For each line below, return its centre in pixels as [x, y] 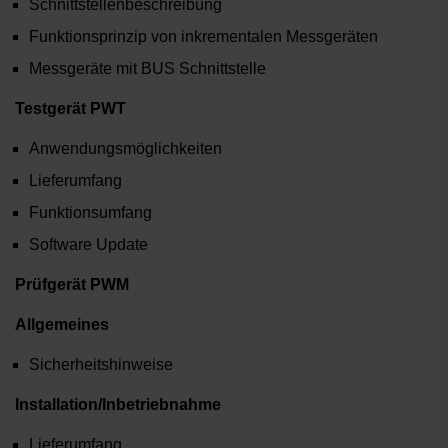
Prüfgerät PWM [74, 285]
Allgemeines [62, 325]
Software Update [88, 245]
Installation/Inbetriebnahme [118, 405]
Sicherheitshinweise [101, 365]
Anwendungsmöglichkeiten [125, 149]
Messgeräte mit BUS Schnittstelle [147, 69]
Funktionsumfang [90, 213]
